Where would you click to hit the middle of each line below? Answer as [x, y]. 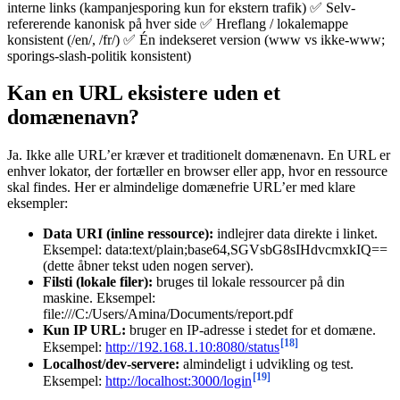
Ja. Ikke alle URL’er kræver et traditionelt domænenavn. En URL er [199, 155]
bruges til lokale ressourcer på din [249, 282]
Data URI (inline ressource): [128, 234]
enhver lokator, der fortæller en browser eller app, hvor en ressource [197, 171]
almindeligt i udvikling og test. [267, 363]
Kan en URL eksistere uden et [144, 93]
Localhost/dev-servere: [111, 363]
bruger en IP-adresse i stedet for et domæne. [251, 330]
